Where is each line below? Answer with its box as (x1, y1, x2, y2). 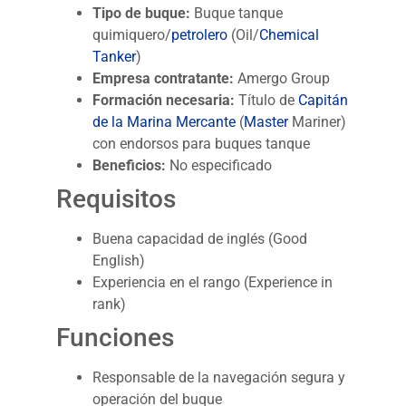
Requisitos (56, 184, 177, 215)
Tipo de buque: (92, 5, 191, 23)
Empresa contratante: (92, 70, 235, 88)
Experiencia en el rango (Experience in (92, 274, 333, 292)
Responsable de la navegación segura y (92, 369, 346, 387)
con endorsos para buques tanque (92, 135, 311, 153)
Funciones (56, 323, 175, 353)
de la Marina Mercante (92, 113, 237, 131)
